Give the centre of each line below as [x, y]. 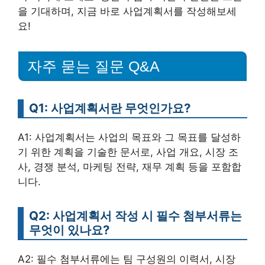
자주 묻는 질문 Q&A [93, 66]
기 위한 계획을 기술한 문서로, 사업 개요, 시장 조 [128, 152]
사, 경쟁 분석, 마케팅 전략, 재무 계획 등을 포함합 [130, 167]
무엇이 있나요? [69, 230]
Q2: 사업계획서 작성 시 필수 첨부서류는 [135, 216]
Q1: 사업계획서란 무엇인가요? [110, 108]
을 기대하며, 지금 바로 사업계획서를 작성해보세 [127, 12]
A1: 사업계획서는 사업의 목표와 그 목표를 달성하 [129, 137]
